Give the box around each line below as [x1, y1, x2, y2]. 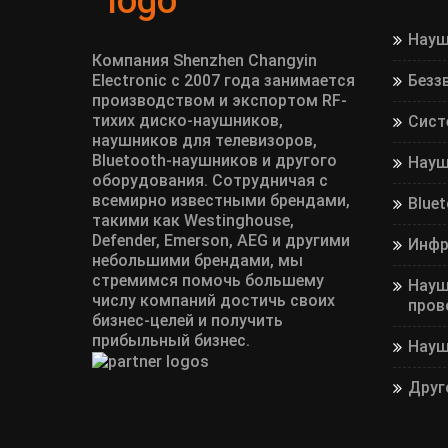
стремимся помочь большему [92, 270, 324, 290]
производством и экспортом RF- [92, 90, 347, 110]
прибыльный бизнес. [92, 330, 250, 350]
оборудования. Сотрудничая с [92, 170, 328, 190]
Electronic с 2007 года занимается [92, 70, 355, 90]
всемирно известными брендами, [92, 190, 350, 210]
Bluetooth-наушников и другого [92, 150, 337, 170]
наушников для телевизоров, [92, 130, 317, 150]
